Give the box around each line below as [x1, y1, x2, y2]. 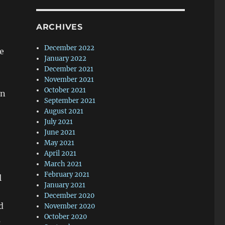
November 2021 [44, 75, 94, 84]
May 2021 [44, 139, 75, 147]
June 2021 [44, 128, 76, 137]
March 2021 [44, 160, 82, 168]
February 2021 [44, 170, 90, 179]
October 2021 [44, 86, 86, 94]
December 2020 [44, 191, 95, 200]
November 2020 [44, 202, 95, 210]
